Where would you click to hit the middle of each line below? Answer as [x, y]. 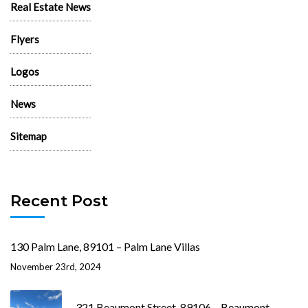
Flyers [25, 40]
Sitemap [29, 136]
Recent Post [59, 201]
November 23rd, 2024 [56, 266]
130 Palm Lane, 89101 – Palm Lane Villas [105, 246]
